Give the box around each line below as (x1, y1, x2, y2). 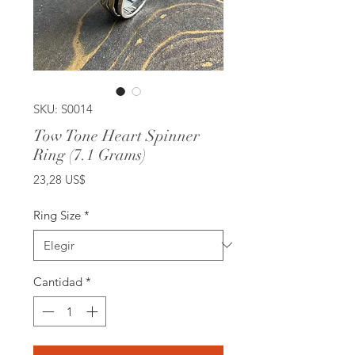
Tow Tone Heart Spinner (33, 125, 200, 146)
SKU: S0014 (33, 101, 93, 116)
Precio (85, 170, 118, 186)
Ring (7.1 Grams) (33, 144, 147, 165)
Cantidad (33, 273, 82, 289)
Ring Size (33, 207, 81, 223)
